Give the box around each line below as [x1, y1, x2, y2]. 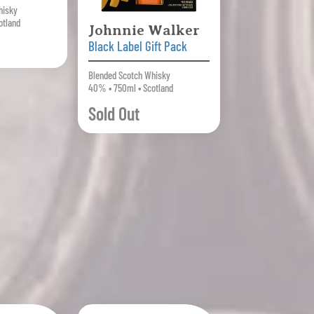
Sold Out [88, 102, 139, 125]
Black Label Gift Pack [88, 38, 187, 55]
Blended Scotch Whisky [88, 69, 170, 82]
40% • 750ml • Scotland [88, 81, 173, 95]
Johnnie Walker [88, 22, 200, 39]
